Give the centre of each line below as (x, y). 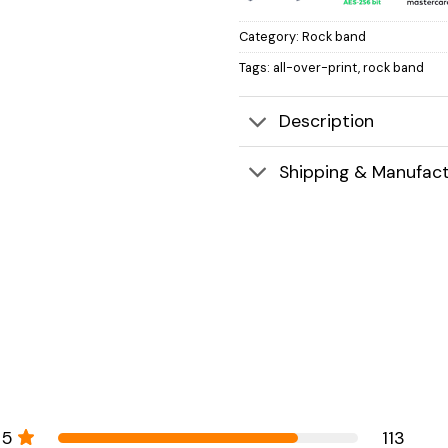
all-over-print (315, 68)
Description (327, 121)
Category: (270, 37)
